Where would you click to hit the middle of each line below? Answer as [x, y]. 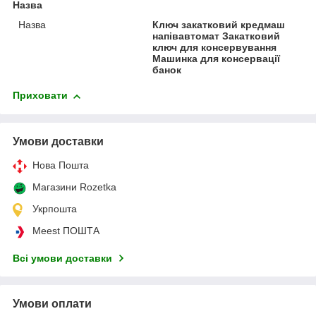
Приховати [40, 96]
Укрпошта [55, 209]
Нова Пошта [61, 165]
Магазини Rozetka [74, 187]
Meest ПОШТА [66, 231]
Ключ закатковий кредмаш [219, 25]
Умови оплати [52, 304]
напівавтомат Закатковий [217, 36]
